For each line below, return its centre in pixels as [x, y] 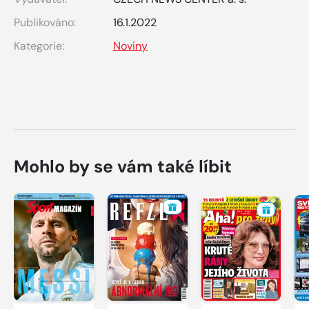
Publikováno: [45, 22]
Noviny [130, 46]
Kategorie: [39, 46]
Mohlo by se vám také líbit [123, 166]
